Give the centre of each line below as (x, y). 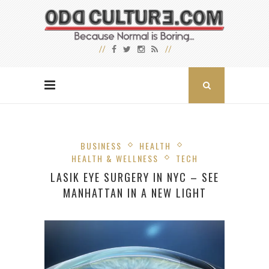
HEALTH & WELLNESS (115, 159)
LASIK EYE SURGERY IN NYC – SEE (134, 177)
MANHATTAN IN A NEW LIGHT (134, 193)
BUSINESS (101, 146)
